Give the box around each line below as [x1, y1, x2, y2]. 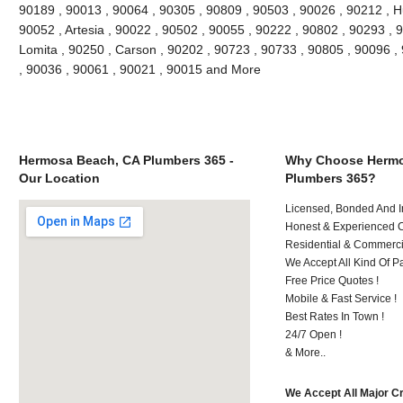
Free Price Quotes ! [285, 273, 380, 287]
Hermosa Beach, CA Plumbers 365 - [18, 152, 234, 167]
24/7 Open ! [285, 327, 343, 341]
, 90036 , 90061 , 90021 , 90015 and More [18, 61, 261, 76]
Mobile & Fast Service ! [285, 291, 398, 305]
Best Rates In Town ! [285, 309, 385, 323]
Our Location [18, 170, 100, 185]
